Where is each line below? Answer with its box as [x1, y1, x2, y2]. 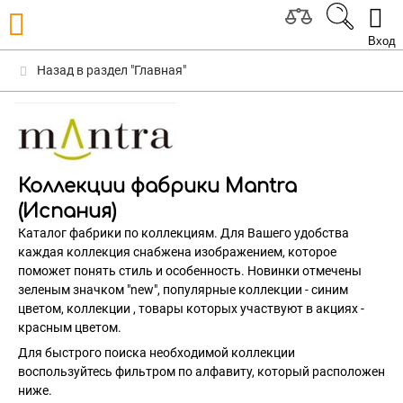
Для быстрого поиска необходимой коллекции [18, 345, 295, 360]
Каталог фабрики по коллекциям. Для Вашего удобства [18, 226, 349, 240]
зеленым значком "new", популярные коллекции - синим [18, 282, 348, 297]
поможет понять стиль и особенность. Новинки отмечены [18, 264, 362, 278]
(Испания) [18, 201, 116, 222]
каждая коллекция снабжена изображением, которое [18, 245, 336, 259]
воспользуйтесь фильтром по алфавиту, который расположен [18, 364, 385, 379]
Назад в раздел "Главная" [34, 63, 186, 77]
